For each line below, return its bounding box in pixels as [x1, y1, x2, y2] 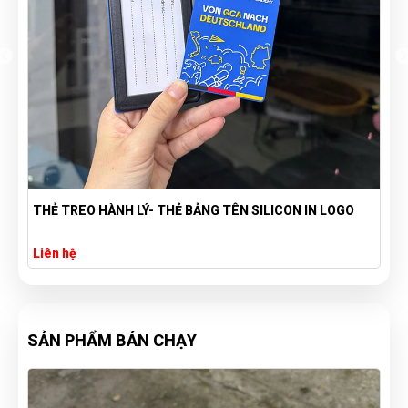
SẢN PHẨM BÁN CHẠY [27, 331, 197, 350]
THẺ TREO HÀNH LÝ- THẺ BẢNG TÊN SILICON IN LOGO [33, 203, 354, 218]
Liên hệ [33, 246, 76, 260]
